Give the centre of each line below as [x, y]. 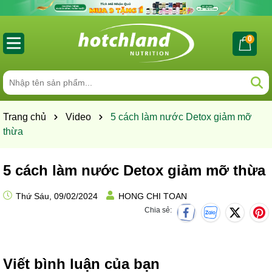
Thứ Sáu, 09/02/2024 [56, 196]
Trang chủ [25, 117]
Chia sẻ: [158, 210]
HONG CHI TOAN [153, 196]
